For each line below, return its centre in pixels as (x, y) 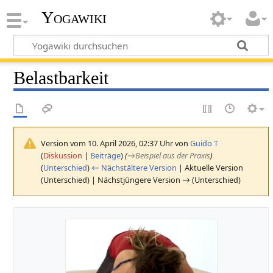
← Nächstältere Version (134, 167)
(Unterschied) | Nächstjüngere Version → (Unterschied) (141, 179)
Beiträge (106, 155)
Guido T (204, 143)
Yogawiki (74, 18)
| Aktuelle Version (210, 167)
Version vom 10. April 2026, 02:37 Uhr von (116, 143)
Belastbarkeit (61, 78)
